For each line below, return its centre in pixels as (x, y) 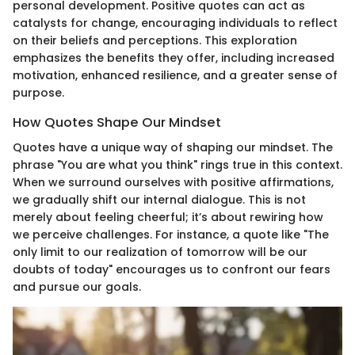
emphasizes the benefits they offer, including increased (174, 57)
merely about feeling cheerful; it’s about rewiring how (168, 217)
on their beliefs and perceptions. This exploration (155, 40)
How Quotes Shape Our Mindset (117, 122)
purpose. (38, 92)
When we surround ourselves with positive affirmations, (173, 182)
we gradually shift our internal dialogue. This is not (159, 199)
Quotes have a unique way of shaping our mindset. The (173, 147)
